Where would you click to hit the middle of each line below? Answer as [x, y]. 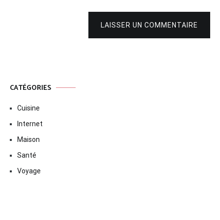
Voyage [29, 171]
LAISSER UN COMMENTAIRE [149, 25]
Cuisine [28, 108]
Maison [28, 139]
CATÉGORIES [30, 88]
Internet [30, 124]
